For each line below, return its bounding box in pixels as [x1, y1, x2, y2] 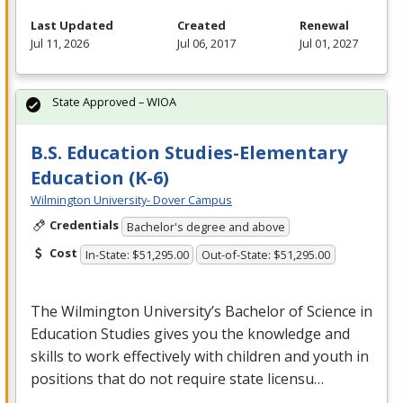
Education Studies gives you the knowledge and [31, 323, 350, 344]
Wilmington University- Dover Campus [31, 192, 232, 209]
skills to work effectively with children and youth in [31, 345, 369, 366]
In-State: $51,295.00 [85, 246, 189, 263]
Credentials [49, 217, 119, 234]
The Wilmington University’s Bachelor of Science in [31, 300, 372, 321]
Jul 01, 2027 [300, 35, 358, 52]
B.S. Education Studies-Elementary [31, 140, 347, 166]
